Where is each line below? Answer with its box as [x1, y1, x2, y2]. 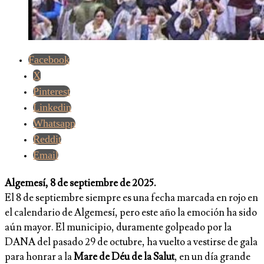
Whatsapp [33, 117, 75, 130]
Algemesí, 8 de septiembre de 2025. [5, 176, 156, 190]
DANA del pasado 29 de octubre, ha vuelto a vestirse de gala [5, 235, 258, 249]
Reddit [33, 133, 61, 146]
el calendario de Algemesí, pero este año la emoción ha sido [5, 206, 257, 219]
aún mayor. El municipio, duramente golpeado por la [5, 220, 232, 234]
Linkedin [33, 101, 71, 114]
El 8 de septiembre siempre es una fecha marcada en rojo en [5, 191, 258, 204]
